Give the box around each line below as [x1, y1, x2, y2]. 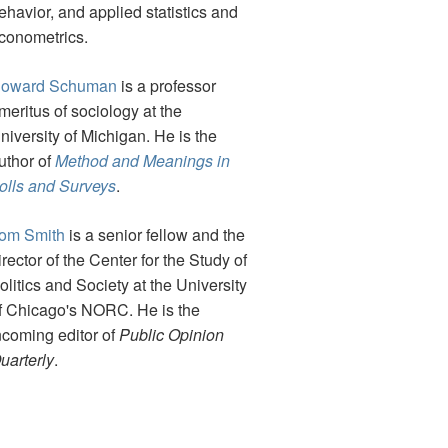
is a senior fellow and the [65, 223, 245, 247]
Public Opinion [119, 323, 224, 347]
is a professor [117, 74, 216, 98]
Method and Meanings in [55, 149, 230, 173]
